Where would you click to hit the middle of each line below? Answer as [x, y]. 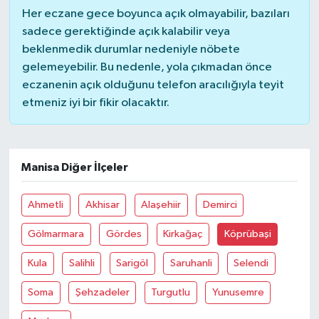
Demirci [220, 204]
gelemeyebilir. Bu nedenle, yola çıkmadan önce [147, 67]
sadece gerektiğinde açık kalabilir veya [126, 32]
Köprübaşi [247, 234]
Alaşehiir [161, 204]
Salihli [82, 263]
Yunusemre [238, 292]
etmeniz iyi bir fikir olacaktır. [95, 103]
